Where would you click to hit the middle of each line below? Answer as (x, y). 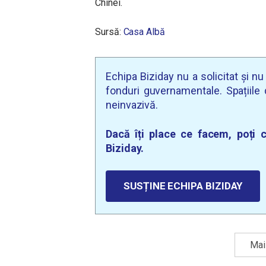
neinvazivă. (132, 105)
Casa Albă (144, 32)
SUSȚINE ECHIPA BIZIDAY (183, 186)
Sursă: (109, 32)
